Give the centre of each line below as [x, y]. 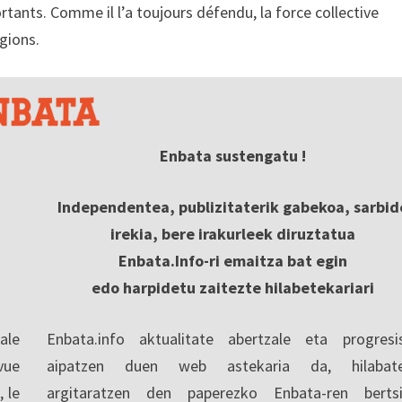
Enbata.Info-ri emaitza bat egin [233, 260]
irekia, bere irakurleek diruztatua [233, 233]
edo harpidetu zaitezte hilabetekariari [233, 287]
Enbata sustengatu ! [233, 155]
